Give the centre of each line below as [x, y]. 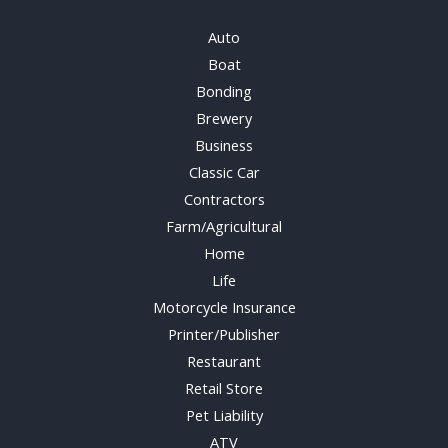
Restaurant [224, 360]
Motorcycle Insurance [224, 306]
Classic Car [224, 171]
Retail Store [224, 387]
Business [224, 144]
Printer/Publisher [224, 333]
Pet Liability [224, 414]
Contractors [224, 198]
